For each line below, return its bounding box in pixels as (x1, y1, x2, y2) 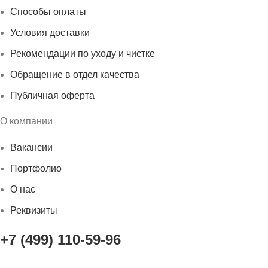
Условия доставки (10, 28, 90, 38)
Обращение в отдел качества (10, 69, 139, 80)
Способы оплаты (10, 7, 86, 17)
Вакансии (10, 142, 53, 153)
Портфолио (10, 163, 62, 174)
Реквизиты (10, 205, 57, 216)
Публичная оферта (10, 90, 95, 101)
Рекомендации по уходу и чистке (10, 48, 155, 59)
